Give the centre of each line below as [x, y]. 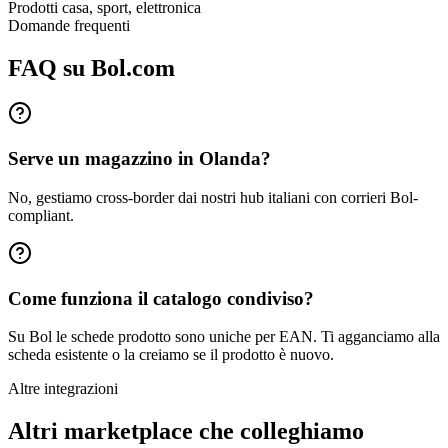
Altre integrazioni [63, 389]
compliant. [41, 215]
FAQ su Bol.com [91, 67]
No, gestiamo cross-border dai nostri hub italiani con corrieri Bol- [213, 197]
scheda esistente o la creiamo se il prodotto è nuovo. [171, 355]
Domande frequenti [69, 25]
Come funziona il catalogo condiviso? [161, 298]
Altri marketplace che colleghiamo [186, 431]
